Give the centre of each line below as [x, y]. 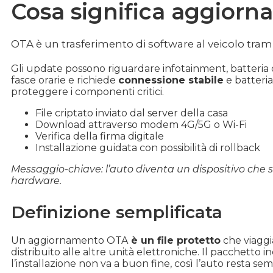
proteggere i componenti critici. [87, 91]
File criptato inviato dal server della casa [132, 113]
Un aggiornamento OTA [69, 240]
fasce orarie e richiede [65, 80]
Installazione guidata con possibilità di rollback [148, 147]
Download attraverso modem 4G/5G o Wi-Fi [141, 124]
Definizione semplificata [117, 212]
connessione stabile [171, 80]
